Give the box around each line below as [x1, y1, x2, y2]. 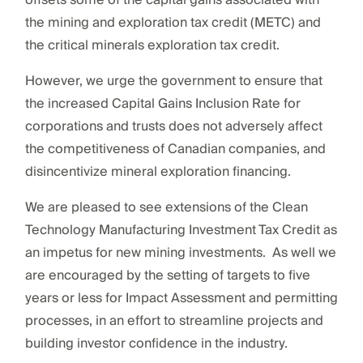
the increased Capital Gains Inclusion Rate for [24, 92, 301, 115]
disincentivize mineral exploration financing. [24, 160, 291, 183]
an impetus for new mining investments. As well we [24, 241, 336, 264]
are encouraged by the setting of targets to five [24, 263, 310, 287]
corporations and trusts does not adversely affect [24, 114, 322, 138]
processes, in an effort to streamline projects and [24, 309, 323, 332]
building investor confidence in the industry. [24, 331, 288, 355]
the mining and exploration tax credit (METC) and [24, 11, 321, 34]
